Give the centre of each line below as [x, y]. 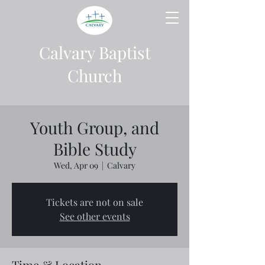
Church [95, 75]
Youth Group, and [95, 127]
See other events [95, 216]
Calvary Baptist [95, 52]
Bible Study [95, 149]
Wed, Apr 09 [76, 165]
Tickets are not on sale [95, 202]
